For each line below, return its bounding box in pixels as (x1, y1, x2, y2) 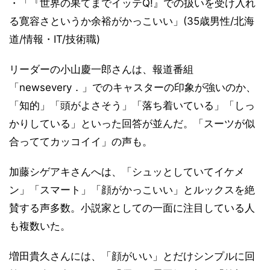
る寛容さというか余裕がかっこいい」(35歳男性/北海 (9, 15, 254, 27)
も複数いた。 (9, 220, 71, 232)
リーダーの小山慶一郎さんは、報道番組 (9, 63, 193, 75)
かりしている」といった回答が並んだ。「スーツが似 (9, 118, 255, 130)
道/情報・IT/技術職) (9, 33, 100, 45)
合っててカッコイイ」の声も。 (9, 136, 152, 148)
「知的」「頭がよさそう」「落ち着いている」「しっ (9, 99, 255, 111)
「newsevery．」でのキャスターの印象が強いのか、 (9, 81, 256, 93)
